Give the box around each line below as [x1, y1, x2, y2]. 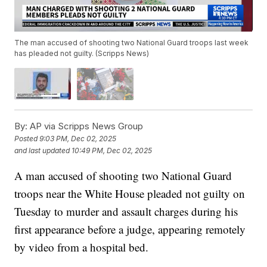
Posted [14, 134, 40, 144]
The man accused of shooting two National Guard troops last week [14, 38, 249, 48]
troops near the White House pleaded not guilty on [14, 185, 246, 201]
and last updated [14, 146, 70, 156]
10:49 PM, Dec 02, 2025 [72, 146, 153, 156]
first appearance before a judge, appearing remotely [14, 221, 246, 237]
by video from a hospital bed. [14, 239, 149, 254]
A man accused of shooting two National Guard [14, 167, 232, 183]
